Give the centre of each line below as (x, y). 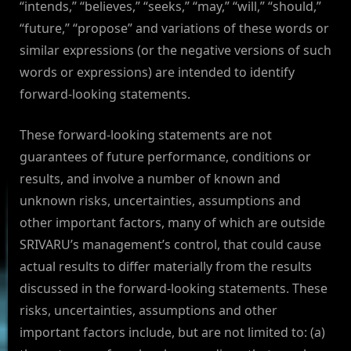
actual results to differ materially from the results (166, 267)
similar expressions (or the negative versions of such (175, 51)
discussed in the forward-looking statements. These (174, 289)
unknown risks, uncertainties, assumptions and (160, 201)
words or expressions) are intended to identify (157, 72)
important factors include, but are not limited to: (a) (172, 333)
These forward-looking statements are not (146, 135)
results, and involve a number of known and (150, 179)
